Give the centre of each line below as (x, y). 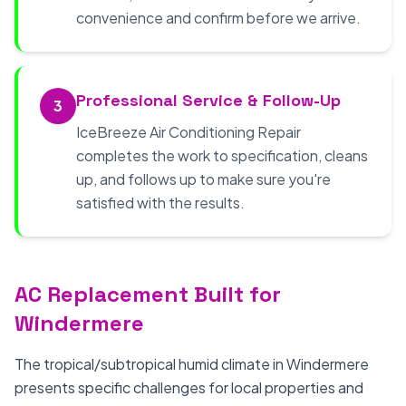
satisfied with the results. (160, 203)
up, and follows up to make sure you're (203, 179)
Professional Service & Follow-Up (208, 100)
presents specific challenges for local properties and (189, 387)
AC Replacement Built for (148, 294)
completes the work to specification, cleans (222, 155)
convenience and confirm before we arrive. (218, 18)
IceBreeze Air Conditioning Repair (188, 132)
